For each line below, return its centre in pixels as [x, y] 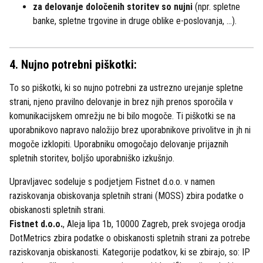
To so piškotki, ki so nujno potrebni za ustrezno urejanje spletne [126, 88]
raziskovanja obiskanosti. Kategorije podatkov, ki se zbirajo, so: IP [130, 252]
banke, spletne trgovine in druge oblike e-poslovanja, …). [135, 21]
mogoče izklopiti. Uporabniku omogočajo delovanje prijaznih [119, 144]
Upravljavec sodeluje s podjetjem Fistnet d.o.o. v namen [112, 182]
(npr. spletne [216, 7]
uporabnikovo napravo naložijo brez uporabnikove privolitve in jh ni [130, 130]
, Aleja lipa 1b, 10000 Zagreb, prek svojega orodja [154, 224]
